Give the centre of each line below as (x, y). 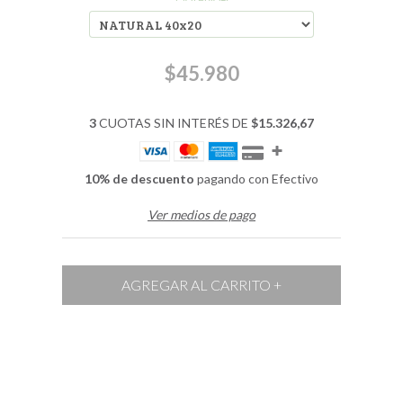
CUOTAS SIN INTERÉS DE (173, 123)
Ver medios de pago (201, 215)
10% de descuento (139, 179)
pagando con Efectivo (256, 179)
